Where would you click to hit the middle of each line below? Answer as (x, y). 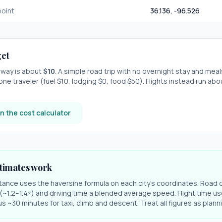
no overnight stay (161, 71)
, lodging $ (85, 81)
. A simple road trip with (93, 71)
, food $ (119, 81)
